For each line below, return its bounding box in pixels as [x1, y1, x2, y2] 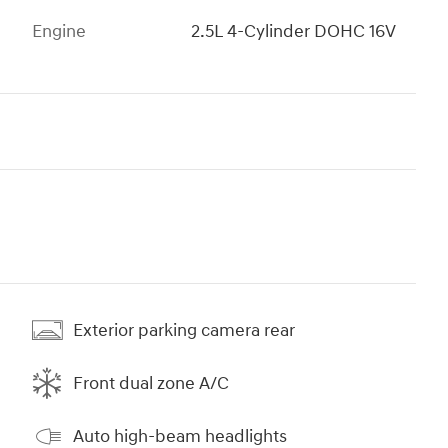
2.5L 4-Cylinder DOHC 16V [191, 20, 397, 44]
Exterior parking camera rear [73, 318, 295, 342]
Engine [32, 20, 86, 44]
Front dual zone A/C [73, 371, 229, 395]
